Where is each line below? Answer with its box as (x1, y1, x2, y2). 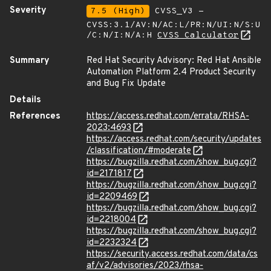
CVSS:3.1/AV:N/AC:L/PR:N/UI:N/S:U (87, 20, 261, 30)
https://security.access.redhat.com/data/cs (87, 249, 258, 260)
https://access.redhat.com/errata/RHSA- (87, 111, 249, 122)
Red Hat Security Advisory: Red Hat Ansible (87, 55, 261, 67)
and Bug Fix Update (87, 78, 166, 90)
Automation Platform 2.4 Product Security (87, 67, 256, 78)
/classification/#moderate (87, 145, 191, 157)
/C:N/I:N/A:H (87, 30, 157, 41)
